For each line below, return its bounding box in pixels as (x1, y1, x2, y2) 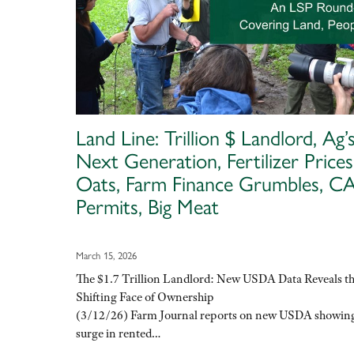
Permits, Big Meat (76, 194, 219, 220)
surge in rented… (76, 326, 160, 342)
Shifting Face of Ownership (76, 289, 214, 306)
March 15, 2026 (76, 249, 137, 262)
